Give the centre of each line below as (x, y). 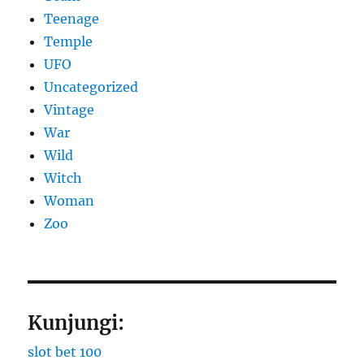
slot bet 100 (65, 352)
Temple (69, 42)
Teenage (72, 19)
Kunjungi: (76, 323)
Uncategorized (91, 87)
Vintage (69, 110)
